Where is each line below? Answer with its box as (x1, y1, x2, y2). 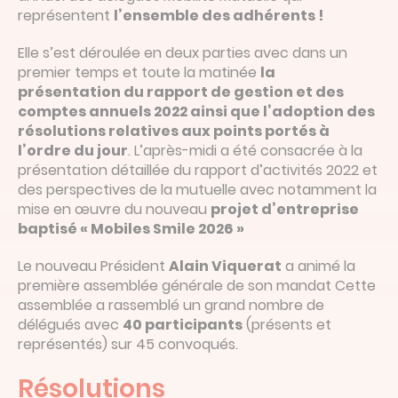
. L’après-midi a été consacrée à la (128, 139, 362, 161)
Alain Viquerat (169, 255, 282, 276)
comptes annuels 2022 (18, 100, 187, 122)
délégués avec (18, 314, 123, 335)
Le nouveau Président (18, 255, 169, 276)
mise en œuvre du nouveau (18, 198, 211, 219)
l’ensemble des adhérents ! (114, 4, 323, 26)
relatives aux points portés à (108, 120, 330, 141)
